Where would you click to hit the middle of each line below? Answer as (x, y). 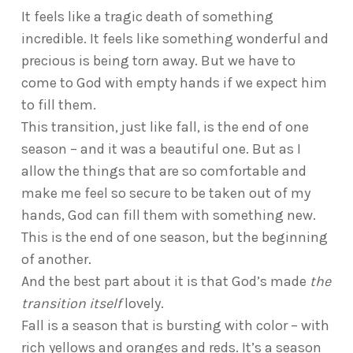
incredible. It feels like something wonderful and (175, 39)
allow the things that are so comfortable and (163, 171)
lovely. (142, 304)
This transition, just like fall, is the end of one (165, 127)
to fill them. (61, 105)
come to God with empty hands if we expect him (174, 83)
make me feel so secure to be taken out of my (165, 193)
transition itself (71, 304)
